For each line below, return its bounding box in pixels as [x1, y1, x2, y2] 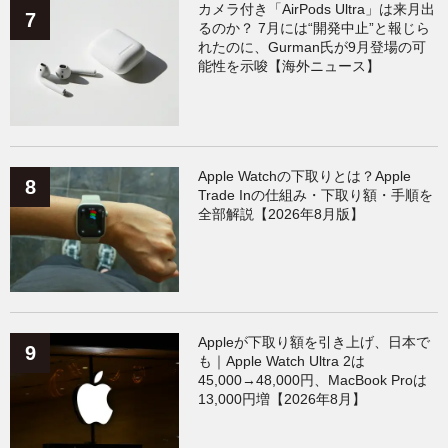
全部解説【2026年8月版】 [198, 205, 365, 222]
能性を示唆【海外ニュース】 [198, 58, 381, 75]
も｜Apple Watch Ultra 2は [198, 353, 366, 370]
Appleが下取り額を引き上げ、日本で [198, 334, 431, 351]
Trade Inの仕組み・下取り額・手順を [198, 186, 434, 203]
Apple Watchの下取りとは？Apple [198, 167, 412, 184]
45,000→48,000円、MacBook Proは [198, 372, 428, 389]
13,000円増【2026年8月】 [198, 391, 367, 408]
